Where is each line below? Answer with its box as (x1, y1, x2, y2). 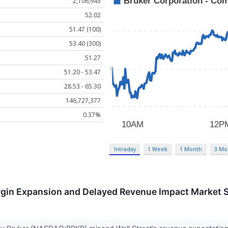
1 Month (180, 145, 203, 153)
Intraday (113, 145, 136, 153)
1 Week (148, 145, 168, 153)
